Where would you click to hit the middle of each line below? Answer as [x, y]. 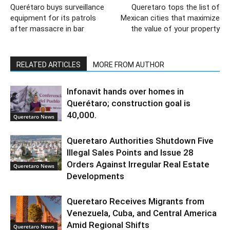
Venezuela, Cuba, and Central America [142, 213]
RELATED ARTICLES [49, 65]
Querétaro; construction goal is [129, 103]
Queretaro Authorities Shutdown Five [140, 141]
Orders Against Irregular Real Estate [138, 165]
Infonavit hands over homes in [125, 92]
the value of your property [175, 29]
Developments [95, 176]
